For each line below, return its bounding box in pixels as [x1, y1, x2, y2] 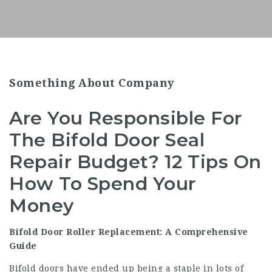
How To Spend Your [9, 172, 196, 195]
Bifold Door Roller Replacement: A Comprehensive [9, 227, 248, 237]
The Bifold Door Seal [9, 129, 205, 151]
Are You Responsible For [9, 107, 242, 129]
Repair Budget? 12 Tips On [9, 151, 262, 173]
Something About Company [9, 76, 174, 89]
